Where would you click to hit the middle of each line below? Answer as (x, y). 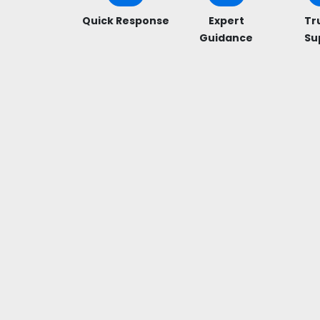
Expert (226, 21)
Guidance (226, 38)
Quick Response (126, 21)
